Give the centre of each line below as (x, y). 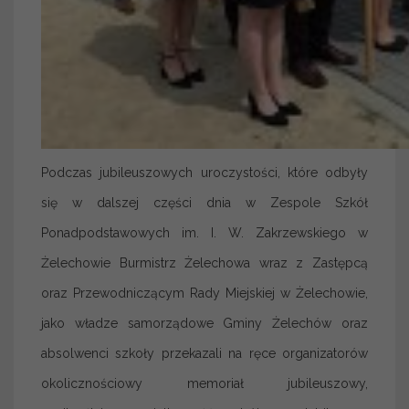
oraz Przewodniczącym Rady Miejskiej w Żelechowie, (204, 293)
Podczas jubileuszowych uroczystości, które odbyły (204, 172)
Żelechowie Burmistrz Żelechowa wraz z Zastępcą (204, 262)
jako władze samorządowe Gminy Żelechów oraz (204, 323)
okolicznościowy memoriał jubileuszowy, (204, 383)
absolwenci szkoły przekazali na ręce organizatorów (204, 353)
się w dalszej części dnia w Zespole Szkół (204, 202)
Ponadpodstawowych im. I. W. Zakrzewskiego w (204, 232)
